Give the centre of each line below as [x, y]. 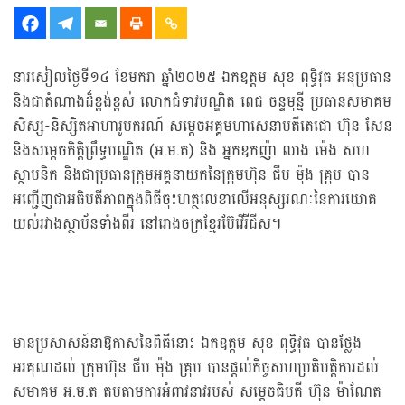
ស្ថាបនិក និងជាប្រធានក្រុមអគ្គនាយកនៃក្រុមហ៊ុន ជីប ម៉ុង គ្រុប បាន [191, 175]
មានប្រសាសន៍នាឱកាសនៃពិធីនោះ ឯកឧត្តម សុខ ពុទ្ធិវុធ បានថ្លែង [187, 344]
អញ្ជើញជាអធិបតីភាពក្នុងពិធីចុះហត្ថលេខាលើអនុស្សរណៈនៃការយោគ [195, 200]
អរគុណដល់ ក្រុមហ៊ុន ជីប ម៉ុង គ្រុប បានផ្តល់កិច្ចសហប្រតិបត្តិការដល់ [196, 368]
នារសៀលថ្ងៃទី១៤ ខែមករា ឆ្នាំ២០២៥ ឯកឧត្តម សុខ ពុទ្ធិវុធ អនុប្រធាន [202, 78]
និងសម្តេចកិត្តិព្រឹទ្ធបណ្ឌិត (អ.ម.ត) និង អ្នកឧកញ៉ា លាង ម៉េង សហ [191, 151]
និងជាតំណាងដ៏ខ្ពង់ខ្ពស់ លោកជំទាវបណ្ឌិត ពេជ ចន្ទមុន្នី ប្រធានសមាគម [202, 102]
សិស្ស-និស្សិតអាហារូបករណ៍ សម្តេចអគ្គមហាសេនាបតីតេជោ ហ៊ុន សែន [202, 127]
